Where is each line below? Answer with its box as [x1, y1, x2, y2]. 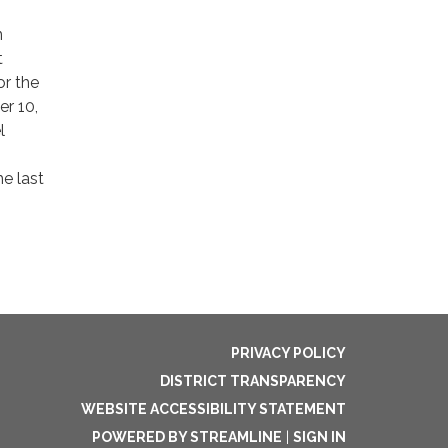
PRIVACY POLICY [231, 344, 346, 361]
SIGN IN [293, 428, 346, 445]
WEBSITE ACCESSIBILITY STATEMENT [81, 400, 346, 417]
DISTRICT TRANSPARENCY [160, 372, 346, 389]
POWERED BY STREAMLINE [92, 428, 282, 445]
